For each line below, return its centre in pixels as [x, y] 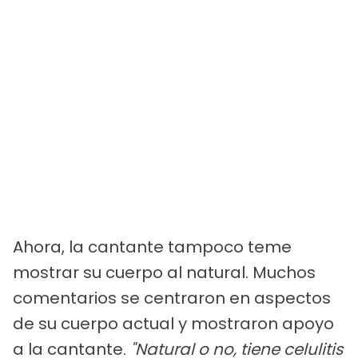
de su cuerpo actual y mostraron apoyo [173, 324]
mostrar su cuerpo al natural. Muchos [164, 273]
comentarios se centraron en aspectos [172, 298]
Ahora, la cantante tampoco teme [152, 247]
